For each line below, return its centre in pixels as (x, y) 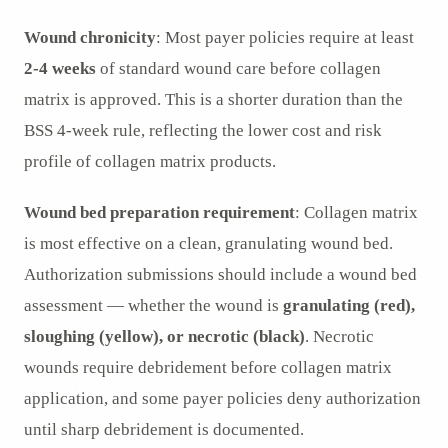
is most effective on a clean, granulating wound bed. (208, 244)
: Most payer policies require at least (285, 38)
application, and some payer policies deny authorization (222, 399)
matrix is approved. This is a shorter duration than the (213, 100)
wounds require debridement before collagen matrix (208, 368)
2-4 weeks (60, 69)
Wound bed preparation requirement (159, 213)
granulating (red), (349, 306)
